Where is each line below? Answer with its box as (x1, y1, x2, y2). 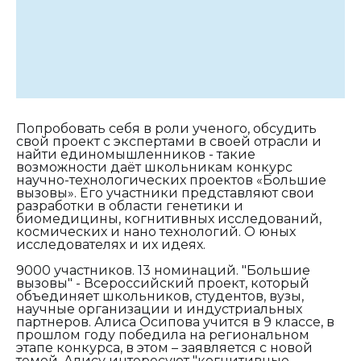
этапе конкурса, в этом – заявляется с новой (16, 339, 313, 355)
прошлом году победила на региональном (16, 326, 309, 342)
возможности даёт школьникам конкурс (16, 159, 293, 175)
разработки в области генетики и (16, 197, 243, 214)
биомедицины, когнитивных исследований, (16, 210, 322, 226)
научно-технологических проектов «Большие (16, 172, 326, 188)
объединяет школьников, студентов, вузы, (16, 288, 304, 304)
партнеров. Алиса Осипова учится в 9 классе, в (16, 313, 334, 330)
